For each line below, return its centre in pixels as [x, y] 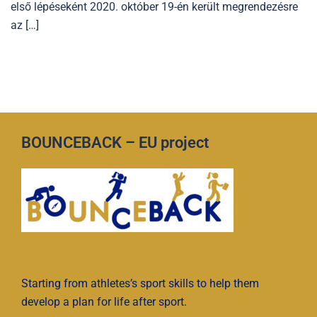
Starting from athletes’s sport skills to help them [140, 283]
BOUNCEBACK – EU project [115, 142]
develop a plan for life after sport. [104, 301]
